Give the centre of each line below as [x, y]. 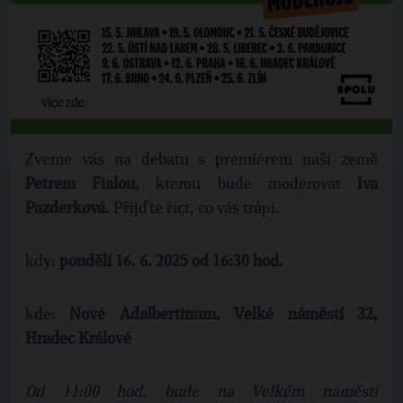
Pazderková [65, 209]
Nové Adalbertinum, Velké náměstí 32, [224, 315]
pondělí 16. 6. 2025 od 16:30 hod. [171, 262]
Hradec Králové [78, 340]
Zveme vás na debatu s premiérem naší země [201, 161]
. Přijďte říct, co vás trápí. [193, 209]
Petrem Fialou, [83, 185]
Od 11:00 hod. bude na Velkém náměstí [201, 393]
